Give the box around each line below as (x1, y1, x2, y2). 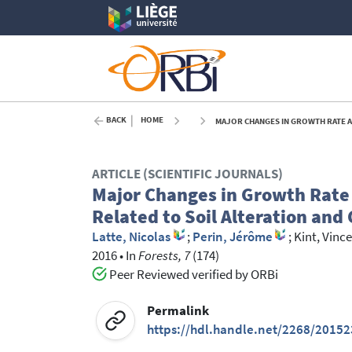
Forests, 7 (138, 247, 190, 265)
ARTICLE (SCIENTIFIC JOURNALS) (92, 166, 283, 183)
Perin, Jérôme (192, 229, 273, 246)
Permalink (147, 302, 210, 319)
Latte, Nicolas (92, 229, 170, 246)
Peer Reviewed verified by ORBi (106, 266, 278, 284)
